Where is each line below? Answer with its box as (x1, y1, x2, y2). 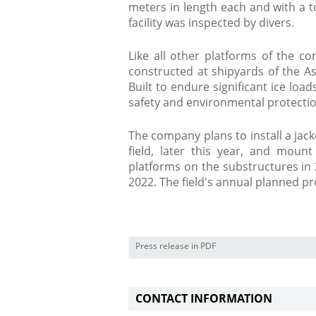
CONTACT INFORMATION (135, 291, 272, 306)
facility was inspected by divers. (128, 15, 294, 30)
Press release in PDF (135, 241, 216, 251)
